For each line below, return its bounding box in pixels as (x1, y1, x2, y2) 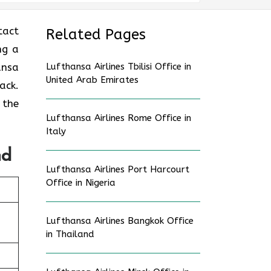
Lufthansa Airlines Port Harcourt (46, 164, 189, 175)
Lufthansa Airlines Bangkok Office (46, 215, 194, 226)
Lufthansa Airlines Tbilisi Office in (46, 61, 191, 72)
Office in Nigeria (46, 177, 116, 188)
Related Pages (46, 26, 146, 43)
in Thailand (46, 229, 94, 240)
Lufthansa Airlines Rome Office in (46, 113, 191, 123)
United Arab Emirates (46, 74, 139, 85)
